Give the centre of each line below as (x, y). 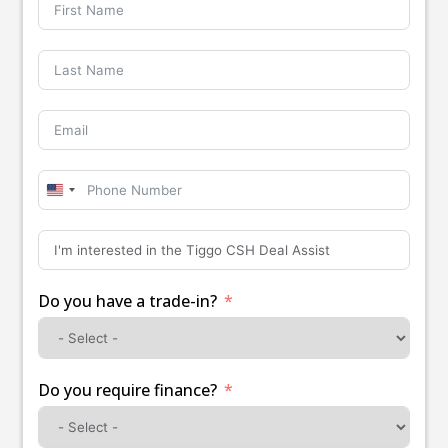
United (80, 194)
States (78, 216)
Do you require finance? (127, 389)
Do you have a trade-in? (127, 300)
